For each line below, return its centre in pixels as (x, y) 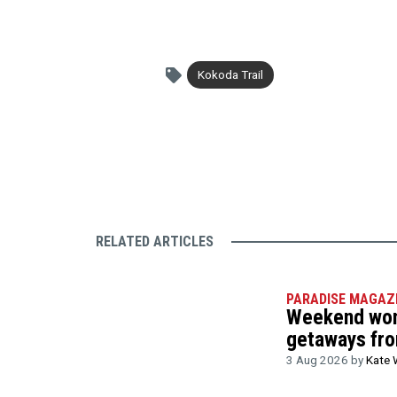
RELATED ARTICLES (154, 242)
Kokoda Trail (230, 74)
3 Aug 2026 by (326, 360)
